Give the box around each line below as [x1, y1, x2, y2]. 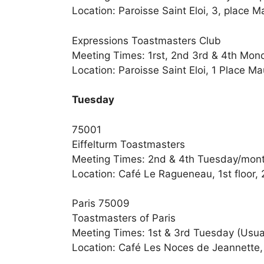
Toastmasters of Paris [72, 212, 176, 225]
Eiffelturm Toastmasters [72, 138, 185, 150]
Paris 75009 [72, 197, 130, 210]
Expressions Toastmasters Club [72, 34, 221, 47]
